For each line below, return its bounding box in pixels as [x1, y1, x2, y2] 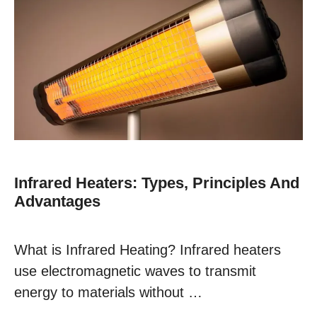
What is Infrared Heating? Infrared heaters [14, 242, 281, 258]
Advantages [14, 192, 100, 211]
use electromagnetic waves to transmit [14, 263, 256, 279]
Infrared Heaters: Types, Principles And [14, 174, 299, 192]
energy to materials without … [14, 284, 202, 301]
